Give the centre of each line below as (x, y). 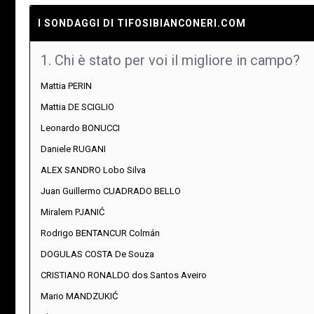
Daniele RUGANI (73, 149)
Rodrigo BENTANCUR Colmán (100, 233)
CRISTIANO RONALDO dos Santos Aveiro (124, 275)
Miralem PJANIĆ (73, 212)
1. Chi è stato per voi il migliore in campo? (170, 60)
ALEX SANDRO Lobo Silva (93, 170)
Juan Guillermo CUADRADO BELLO (111, 191)
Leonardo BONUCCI (80, 128)
